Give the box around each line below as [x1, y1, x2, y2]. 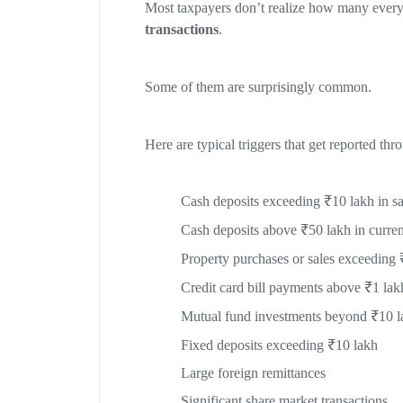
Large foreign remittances [180, 365, 326, 381]
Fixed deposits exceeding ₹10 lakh [180, 337, 378, 354]
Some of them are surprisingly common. [144, 79, 372, 95]
